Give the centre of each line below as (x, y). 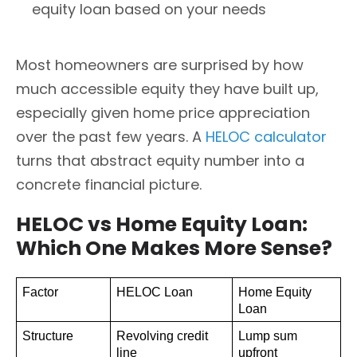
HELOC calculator (264, 136)
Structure (47, 336)
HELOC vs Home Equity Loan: (162, 225)
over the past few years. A (109, 136)
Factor (40, 292)
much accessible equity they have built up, (167, 88)
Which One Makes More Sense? (174, 249)
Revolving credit (162, 336)
